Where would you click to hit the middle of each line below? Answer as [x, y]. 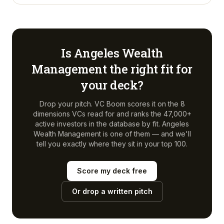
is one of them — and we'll [146, 134]
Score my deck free [112, 171]
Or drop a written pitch [112, 191]
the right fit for [149, 69]
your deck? [112, 85]
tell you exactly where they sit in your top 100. [112, 144]
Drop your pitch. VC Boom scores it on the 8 [112, 104]
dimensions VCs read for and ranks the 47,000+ [112, 114]
